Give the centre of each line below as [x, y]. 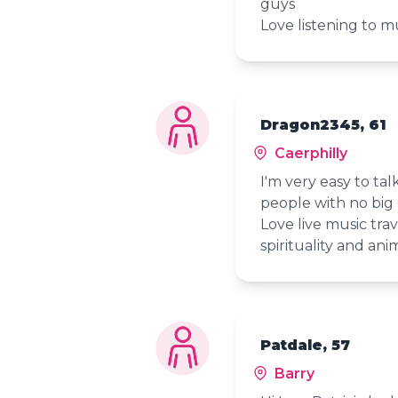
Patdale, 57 [305, 346]
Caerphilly [309, 154]
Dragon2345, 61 [323, 125]
